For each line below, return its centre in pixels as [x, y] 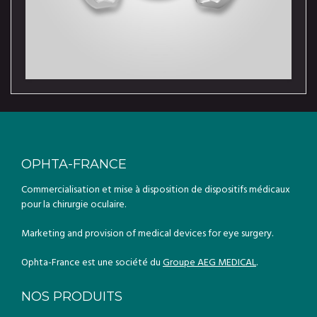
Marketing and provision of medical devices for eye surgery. [147, 232]
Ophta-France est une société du [92, 261]
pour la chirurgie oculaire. [74, 203]
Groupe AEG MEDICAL [209, 261]
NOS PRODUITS [72, 296]
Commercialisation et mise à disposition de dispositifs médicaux [156, 189]
